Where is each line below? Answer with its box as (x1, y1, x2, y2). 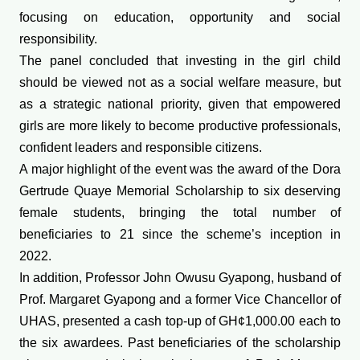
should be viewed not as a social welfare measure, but (19, 76, 341, 90)
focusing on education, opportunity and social (19, 10, 341, 25)
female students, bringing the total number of (19, 206, 341, 220)
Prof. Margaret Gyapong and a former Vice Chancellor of (19, 292, 341, 307)
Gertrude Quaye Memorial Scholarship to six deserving (19, 184, 341, 198)
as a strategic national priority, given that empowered (19, 97, 341, 112)
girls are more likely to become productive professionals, (19, 119, 341, 133)
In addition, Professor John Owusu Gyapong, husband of (19, 271, 341, 285)
